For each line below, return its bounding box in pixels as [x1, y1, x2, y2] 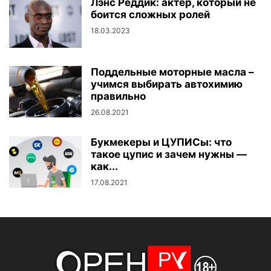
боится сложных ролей [91, 8, 210, 21]
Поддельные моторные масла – [91, 66, 254, 78]
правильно [91, 90, 146, 102]
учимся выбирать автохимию [91, 78, 243, 90]
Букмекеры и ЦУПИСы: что [91, 136, 232, 148]
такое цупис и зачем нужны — [91, 148, 247, 160]
